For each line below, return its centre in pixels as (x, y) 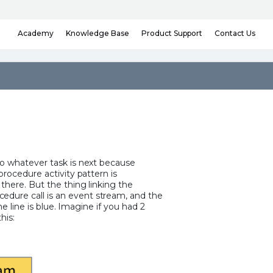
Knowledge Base (97, 33)
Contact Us (235, 33)
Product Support (172, 33)
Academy (36, 33)
